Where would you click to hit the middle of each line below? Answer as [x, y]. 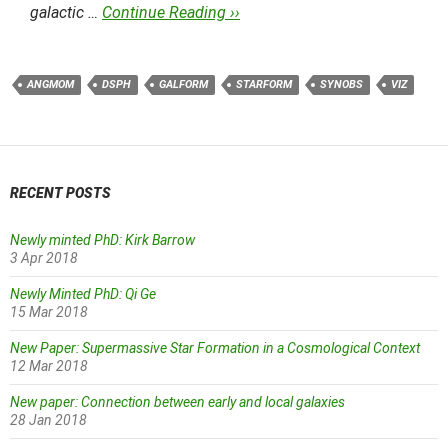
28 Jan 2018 [48, 420]
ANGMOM [50, 84]
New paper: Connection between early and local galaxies [177, 402]
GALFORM [183, 84]
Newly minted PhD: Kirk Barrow [102, 240]
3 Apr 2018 [44, 258]
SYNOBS [341, 84]
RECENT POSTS [60, 193]
